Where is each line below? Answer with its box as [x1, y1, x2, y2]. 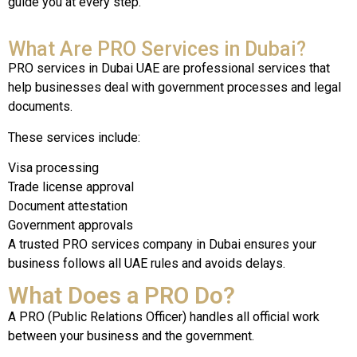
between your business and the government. [8, 328, 254, 344]
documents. [8, 99, 73, 115]
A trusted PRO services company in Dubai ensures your [8, 236, 316, 252]
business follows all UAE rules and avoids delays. [8, 255, 285, 271]
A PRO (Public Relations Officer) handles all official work [8, 309, 320, 325]
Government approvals [8, 217, 133, 233]
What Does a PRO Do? [8, 282, 235, 310]
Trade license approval [8, 178, 134, 194]
